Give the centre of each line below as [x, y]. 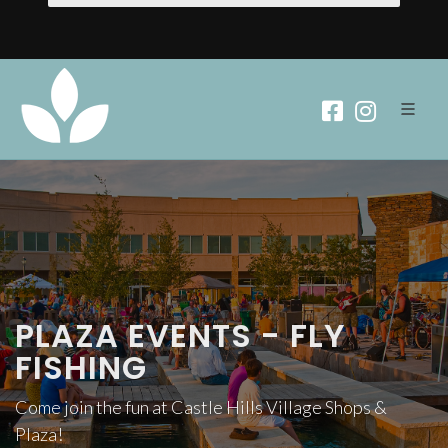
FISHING [81, 367]
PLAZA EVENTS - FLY [180, 335]
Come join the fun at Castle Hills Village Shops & [201, 407]
